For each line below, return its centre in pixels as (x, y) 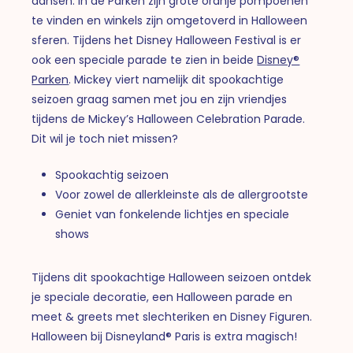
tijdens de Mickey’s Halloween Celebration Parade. (169, 119)
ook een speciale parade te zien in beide (145, 59)
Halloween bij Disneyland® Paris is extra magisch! (165, 336)
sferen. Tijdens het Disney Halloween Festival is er (167, 40)
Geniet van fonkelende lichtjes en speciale (173, 214)
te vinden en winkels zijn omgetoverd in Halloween (170, 20)
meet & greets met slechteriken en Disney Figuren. (172, 316)
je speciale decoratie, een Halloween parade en (162, 297)
